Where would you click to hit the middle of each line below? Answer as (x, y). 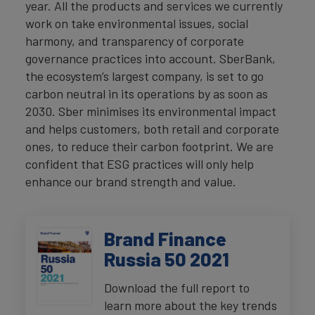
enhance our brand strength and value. (131, 182)
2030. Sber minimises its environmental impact (151, 111)
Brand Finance (165, 239)
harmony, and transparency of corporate (135, 41)
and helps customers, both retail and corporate (152, 129)
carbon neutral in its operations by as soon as (147, 94)
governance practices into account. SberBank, (150, 59)
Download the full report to (177, 287)
